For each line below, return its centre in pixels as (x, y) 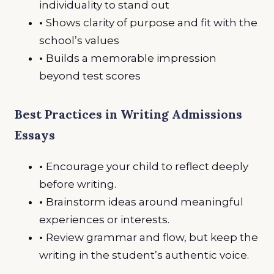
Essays (35, 135)
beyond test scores (90, 76)
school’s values (79, 40)
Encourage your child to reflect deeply (147, 167)
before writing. (78, 184)
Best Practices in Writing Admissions (128, 114)
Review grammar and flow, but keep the (152, 238)
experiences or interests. (104, 220)
